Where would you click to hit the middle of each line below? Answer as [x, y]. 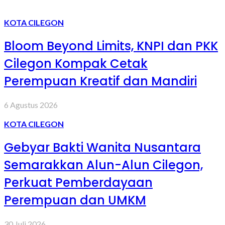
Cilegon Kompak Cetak [76, 64]
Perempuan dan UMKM [75, 200]
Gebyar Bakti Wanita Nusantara [102, 148]
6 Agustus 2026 [31, 105]
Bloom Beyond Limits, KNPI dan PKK [111, 46]
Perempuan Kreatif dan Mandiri [100, 81]
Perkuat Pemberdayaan [78, 183]
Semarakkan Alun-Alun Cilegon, [103, 165]
